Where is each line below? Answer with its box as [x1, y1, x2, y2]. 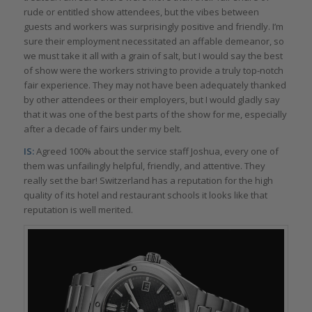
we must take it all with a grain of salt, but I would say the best [23, 49, 283, 62]
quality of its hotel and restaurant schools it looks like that [23, 188, 267, 201]
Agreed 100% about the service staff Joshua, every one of [33, 144, 279, 157]
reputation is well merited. [23, 203, 133, 216]
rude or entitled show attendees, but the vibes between [23, 5, 259, 18]
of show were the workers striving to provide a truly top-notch [23, 63, 283, 77]
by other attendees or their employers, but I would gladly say [23, 93, 280, 106]
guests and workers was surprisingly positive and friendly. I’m [23, 19, 283, 33]
